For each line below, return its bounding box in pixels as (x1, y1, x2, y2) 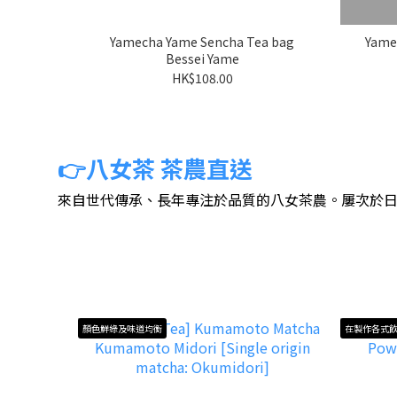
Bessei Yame (165, 49, 239, 67)
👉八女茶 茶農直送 (58, 151, 253, 184)
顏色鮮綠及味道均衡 (82, 322, 162, 336)
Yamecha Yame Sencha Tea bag (110, 32, 294, 51)
